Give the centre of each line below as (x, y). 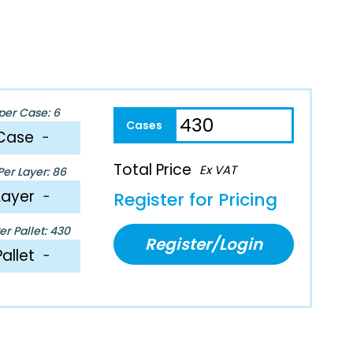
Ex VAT (218, 169)
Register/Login (204, 244)
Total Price (153, 169)
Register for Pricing (196, 199)
